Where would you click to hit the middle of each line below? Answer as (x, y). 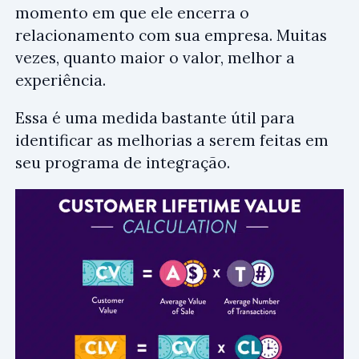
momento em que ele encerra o (132, 13)
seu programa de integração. (123, 163)
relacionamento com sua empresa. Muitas (171, 36)
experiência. (61, 81)
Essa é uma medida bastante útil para (155, 118)
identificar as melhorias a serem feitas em (172, 141)
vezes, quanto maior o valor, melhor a (155, 58)
